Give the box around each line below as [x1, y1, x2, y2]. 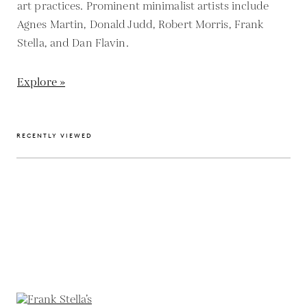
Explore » [17, 74, 66, 90]
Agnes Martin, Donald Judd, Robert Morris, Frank [17, 16, 265, 33]
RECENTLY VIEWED [16, 131, 93, 139]
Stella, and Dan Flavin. [17, 35, 129, 51]
